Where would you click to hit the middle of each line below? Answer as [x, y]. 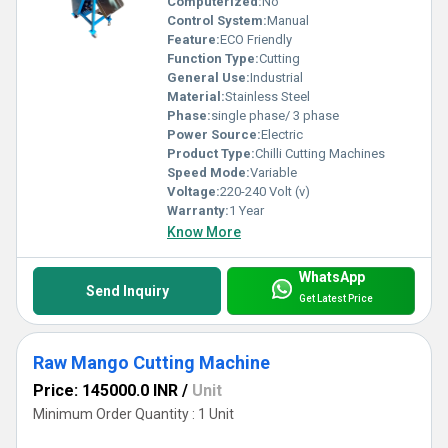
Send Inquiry [127, 290]
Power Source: [214, 134]
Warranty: [198, 210]
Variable [273, 172]
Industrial [276, 77]
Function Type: [213, 58]
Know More [204, 231]
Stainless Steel [267, 96]
